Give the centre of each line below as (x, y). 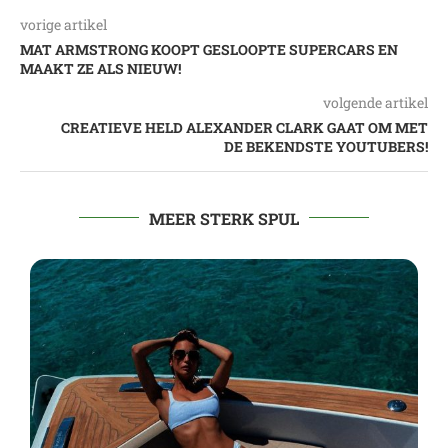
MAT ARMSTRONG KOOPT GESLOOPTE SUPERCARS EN (209, 49)
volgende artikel (375, 102)
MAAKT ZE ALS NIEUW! (100, 68)
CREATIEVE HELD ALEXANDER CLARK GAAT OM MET (244, 127)
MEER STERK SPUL (224, 218)
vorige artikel (63, 24)
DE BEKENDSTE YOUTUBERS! (326, 146)
